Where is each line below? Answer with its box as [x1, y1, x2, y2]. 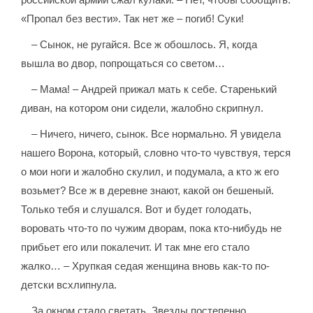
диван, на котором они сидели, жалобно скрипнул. [21, 102, 264, 115]
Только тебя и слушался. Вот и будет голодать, [21, 203, 252, 216]
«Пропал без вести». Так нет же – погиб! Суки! [21, 13, 245, 25]
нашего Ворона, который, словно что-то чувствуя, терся [21, 147, 291, 159]
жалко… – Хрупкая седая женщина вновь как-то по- [21, 260, 270, 272]
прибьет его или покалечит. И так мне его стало [21, 241, 250, 254]
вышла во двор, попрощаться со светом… [21, 57, 226, 70]
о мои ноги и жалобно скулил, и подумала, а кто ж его [21, 166, 279, 178]
